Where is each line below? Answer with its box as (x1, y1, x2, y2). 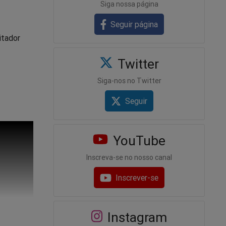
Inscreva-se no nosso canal (86, 153, 172, 162)
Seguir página (110, 19, 158, 29)
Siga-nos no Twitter (97, 76, 161, 85)
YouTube (109, 133, 165, 149)
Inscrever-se (116, 173, 159, 183)
